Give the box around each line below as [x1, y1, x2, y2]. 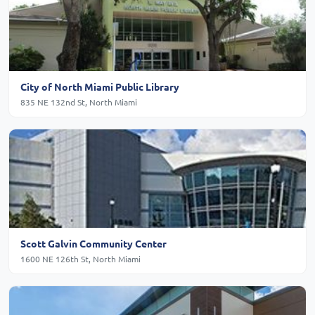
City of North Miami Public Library [20, 79, 179, 93]
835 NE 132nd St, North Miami [20, 96, 137, 108]
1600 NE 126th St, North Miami [20, 253, 141, 265]
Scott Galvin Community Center [20, 237, 167, 250]
